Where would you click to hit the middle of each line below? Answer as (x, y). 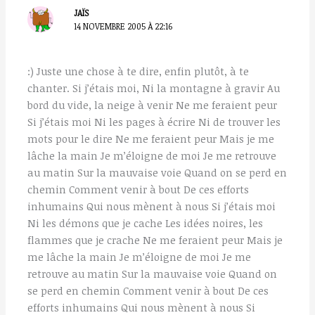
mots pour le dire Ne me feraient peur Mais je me (151, 138)
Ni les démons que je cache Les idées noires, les (146, 223)
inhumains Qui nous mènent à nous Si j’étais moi (152, 206)
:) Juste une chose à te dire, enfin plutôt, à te (139, 71)
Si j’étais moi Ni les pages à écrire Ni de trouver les (154, 121)
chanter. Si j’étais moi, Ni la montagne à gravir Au (154, 88)
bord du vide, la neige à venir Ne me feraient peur (153, 104)
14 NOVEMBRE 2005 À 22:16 (123, 26)
